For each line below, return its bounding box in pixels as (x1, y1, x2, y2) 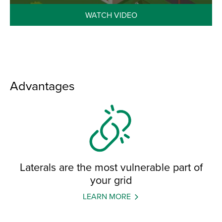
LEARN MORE (83, 191, 131, 202)
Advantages (10, 77, 75, 95)
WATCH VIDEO (85, 9, 137, 21)
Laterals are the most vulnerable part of (19, 160, 203, 175)
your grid (90, 172, 132, 188)
